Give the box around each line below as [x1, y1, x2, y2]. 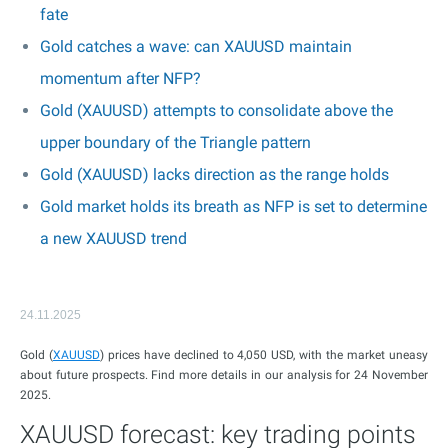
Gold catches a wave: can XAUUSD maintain [40, 37, 352, 56]
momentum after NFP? [40, 69, 201, 88]
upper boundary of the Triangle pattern [40, 133, 311, 152]
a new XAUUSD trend [40, 229, 187, 248]
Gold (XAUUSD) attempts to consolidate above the [40, 101, 393, 120]
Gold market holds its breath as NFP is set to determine [40, 197, 427, 216]
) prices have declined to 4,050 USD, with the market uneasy [99, 348, 429, 362]
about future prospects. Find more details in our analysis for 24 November [20, 368, 428, 382]
